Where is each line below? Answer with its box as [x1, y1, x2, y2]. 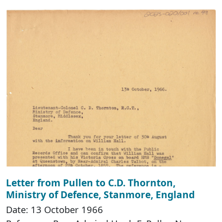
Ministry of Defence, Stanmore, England [6, 187, 195, 201]
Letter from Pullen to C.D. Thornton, [6, 175, 175, 189]
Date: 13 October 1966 [6, 203, 103, 216]
